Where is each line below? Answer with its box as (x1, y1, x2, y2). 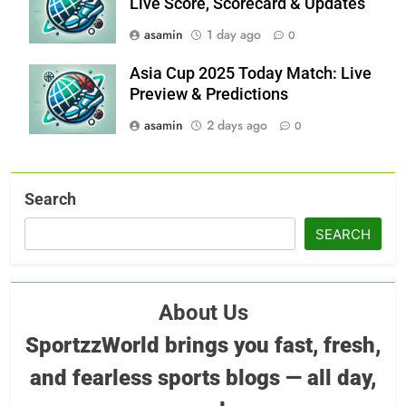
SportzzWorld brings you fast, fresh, (25, 332, 381, 358)
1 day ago (207, 24, 261, 43)
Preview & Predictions (130, 84, 288, 103)
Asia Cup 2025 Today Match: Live (130, 63, 372, 82)
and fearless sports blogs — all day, (30, 364, 376, 391)
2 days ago (207, 115, 267, 134)
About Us (158, 299, 248, 325)
